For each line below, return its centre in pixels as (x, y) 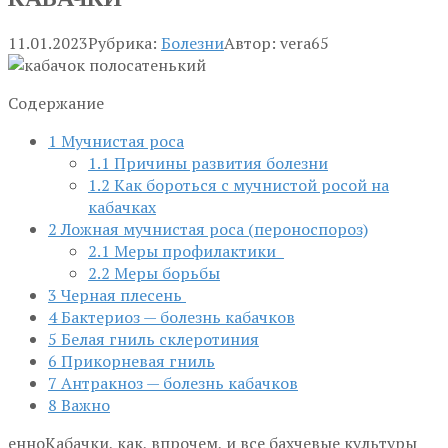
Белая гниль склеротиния (158, 338)
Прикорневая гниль (136, 360)
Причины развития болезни (219, 162)
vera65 (304, 42)
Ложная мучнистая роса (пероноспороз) (212, 228)
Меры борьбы (165, 272)
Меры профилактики (197, 250)
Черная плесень (121, 294)
